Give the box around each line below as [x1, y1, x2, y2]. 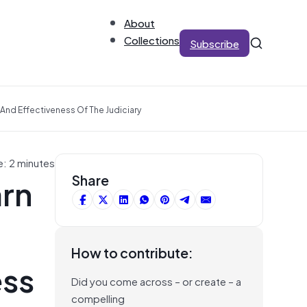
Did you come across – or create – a [71, 272, 241, 289]
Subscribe [190, 34, 239, 51]
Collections [124, 31, 180, 48]
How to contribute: [71, 241, 193, 263]
